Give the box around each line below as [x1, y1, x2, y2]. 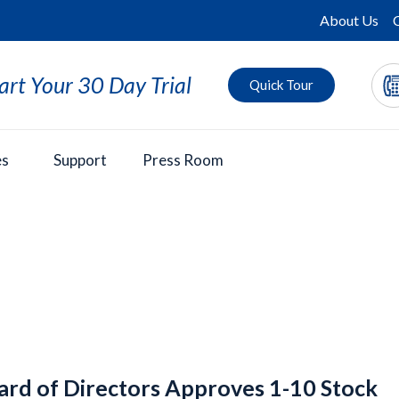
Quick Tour [248, 77, 313, 94]
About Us [320, 12, 379, 28]
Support [53, 151, 107, 170]
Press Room [142, 151, 224, 170]
